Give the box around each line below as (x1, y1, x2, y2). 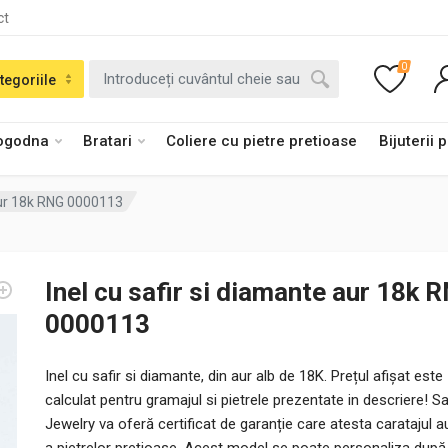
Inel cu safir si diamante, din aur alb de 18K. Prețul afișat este (45, 367, 443, 385)
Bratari (83, 132, 132, 150)
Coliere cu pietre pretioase (166, 132, 357, 150)
